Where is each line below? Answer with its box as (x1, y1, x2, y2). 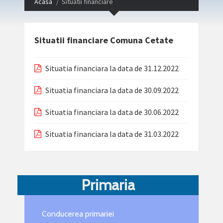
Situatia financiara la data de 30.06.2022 (45, 107, 179, 117)
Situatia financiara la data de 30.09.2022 (45, 85, 179, 96)
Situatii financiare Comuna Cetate (34, 34, 173, 46)
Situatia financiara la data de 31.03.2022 (45, 129, 179, 139)
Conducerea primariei (41, 209, 114, 219)
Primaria (81, 176, 135, 195)
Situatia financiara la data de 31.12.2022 (45, 63, 179, 74)
